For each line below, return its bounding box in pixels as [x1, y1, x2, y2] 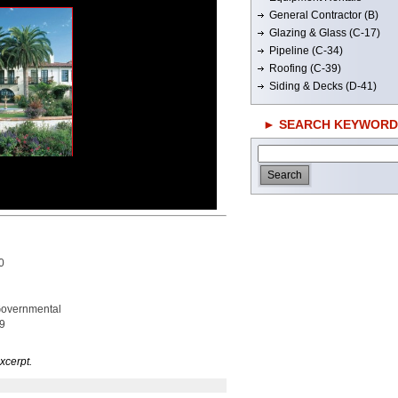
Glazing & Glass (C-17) [269, 27, 380, 39]
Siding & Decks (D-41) [269, 80, 377, 92]
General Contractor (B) [269, 9, 378, 21]
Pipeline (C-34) [269, 44, 343, 57]
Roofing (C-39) [269, 62, 341, 75]
